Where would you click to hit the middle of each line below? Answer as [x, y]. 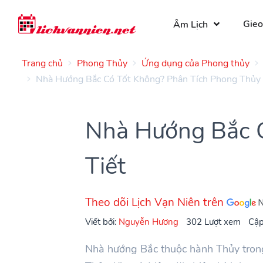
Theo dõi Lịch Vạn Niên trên [156, 202]
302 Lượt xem [214, 221]
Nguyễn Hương [149, 221]
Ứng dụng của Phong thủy [195, 63]
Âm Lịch [190, 24]
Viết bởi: [102, 221]
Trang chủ [42, 63]
